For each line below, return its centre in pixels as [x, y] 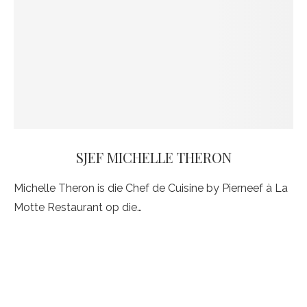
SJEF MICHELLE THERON [153, 157]
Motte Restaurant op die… [78, 207]
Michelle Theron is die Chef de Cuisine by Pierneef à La [151, 188]
